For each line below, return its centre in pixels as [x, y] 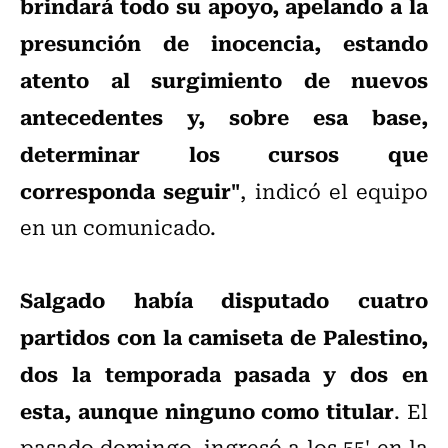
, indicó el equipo [334, 191]
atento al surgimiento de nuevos [224, 79]
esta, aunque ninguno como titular [207, 410]
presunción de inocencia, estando [224, 42]
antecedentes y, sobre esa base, [224, 116]
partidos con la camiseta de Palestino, [224, 336]
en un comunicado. [118, 227]
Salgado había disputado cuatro [224, 299]
